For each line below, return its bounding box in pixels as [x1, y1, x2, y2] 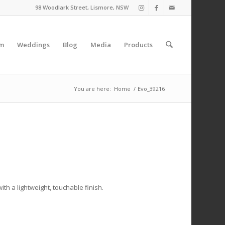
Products [124, 40, 153, 49]
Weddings [17, 40, 50, 49]
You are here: [73, 85, 111, 92]
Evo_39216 [137, 85, 165, 92]
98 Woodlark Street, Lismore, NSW [35, 4, 129, 11]
